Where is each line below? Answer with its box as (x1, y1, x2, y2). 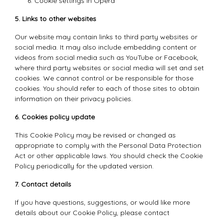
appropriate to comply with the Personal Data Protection (15, 141, 201, 150)
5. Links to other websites (15, 14, 96, 23)
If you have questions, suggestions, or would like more (15, 198, 190, 207)
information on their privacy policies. (15, 94, 133, 103)
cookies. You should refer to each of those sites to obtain (15, 84, 199, 93)
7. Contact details (15, 180, 71, 189)
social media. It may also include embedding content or (15, 43, 196, 52)
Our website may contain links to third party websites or (15, 32, 197, 41)
